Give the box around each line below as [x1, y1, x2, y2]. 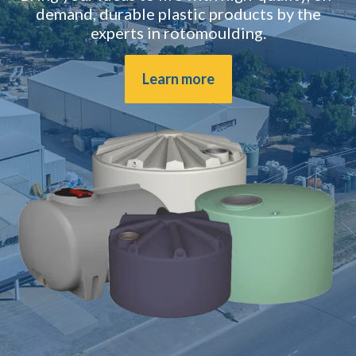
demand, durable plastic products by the [35, 3, 321, 23]
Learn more [141, 69, 215, 87]
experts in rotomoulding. [90, 22, 266, 42]
